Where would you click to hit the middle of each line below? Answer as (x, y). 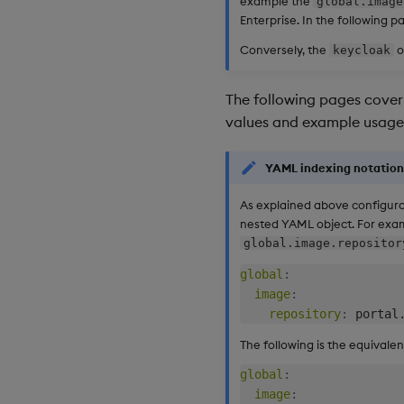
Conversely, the (285, 50)
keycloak (361, 50)
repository (305, 313)
